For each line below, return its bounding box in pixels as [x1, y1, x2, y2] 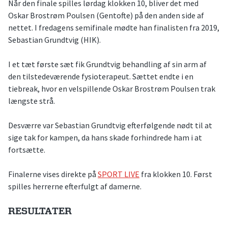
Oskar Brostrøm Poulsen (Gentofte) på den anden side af [8, 10, 204, 20]
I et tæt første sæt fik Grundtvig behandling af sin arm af [8, 59, 207, 69]
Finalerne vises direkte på [8, 168, 98, 179]
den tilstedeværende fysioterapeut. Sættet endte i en [8, 71, 193, 81]
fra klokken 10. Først [139, 168, 212, 179]
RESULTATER [8, 205, 72, 217]
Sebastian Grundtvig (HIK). [8, 34, 101, 45]
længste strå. [8, 95, 55, 106]
